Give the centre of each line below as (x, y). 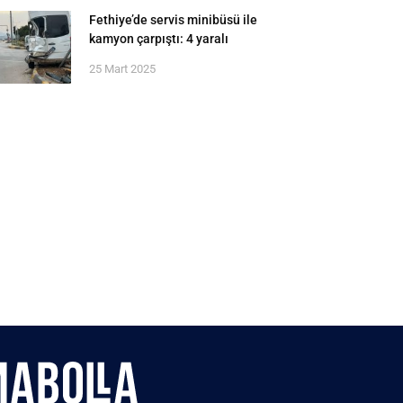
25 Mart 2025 (123, 68)
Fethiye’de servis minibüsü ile (174, 19)
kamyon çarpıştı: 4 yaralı (159, 38)
